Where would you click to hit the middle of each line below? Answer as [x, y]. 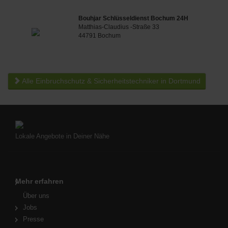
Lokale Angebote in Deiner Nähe [62, 136]
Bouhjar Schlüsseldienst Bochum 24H [134, 18]
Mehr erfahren [39, 181]
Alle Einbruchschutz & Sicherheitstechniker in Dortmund [110, 81]
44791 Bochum [100, 35]
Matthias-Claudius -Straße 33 [119, 27]
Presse [33, 219]
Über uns [36, 195]
